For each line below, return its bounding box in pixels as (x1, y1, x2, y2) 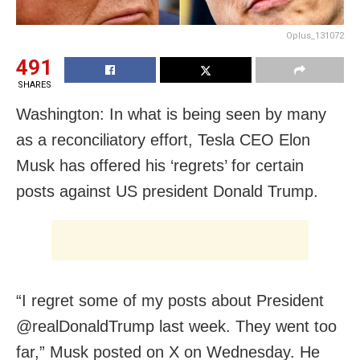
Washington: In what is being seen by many (16, 105, 326, 124)
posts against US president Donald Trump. (16, 182, 318, 201)
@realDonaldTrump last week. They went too (16, 317, 337, 336)
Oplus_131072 (286, 31, 344, 42)
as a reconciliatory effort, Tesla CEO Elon (16, 131, 310, 149)
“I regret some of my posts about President (16, 292, 324, 310)
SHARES (17, 80, 51, 91)
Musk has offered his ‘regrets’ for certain (16, 157, 304, 175)
